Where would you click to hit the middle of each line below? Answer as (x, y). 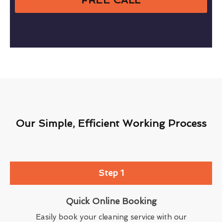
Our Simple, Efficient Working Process (111, 123)
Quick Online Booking (111, 201)
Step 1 (111, 173)
